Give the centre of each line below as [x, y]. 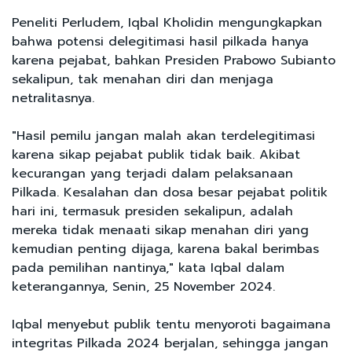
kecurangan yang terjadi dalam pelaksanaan [152, 173]
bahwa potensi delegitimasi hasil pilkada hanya [160, 41]
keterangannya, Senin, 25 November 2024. [146, 286]
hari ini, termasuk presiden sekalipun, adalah [152, 211]
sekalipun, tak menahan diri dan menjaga [143, 79]
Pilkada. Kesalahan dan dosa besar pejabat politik [170, 192]
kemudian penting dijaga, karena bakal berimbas [165, 249]
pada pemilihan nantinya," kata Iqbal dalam [148, 268]
